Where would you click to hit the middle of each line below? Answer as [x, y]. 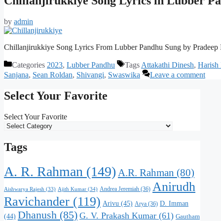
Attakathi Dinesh [167, 65]
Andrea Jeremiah [119, 189]
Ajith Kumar [72, 189]
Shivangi [90, 75]
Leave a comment [178, 75]
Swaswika [124, 75]
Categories [29, 65]
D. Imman [174, 203]
